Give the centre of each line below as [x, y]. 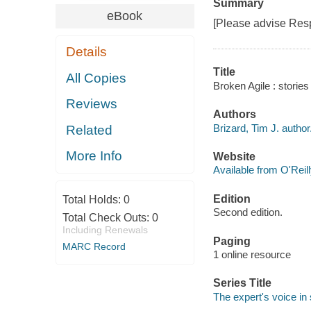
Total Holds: [93, 199]
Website [234, 156]
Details [87, 52]
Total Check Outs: [107, 217]
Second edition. [247, 212]
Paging [232, 241]
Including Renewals [105, 229]
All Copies [96, 78]
